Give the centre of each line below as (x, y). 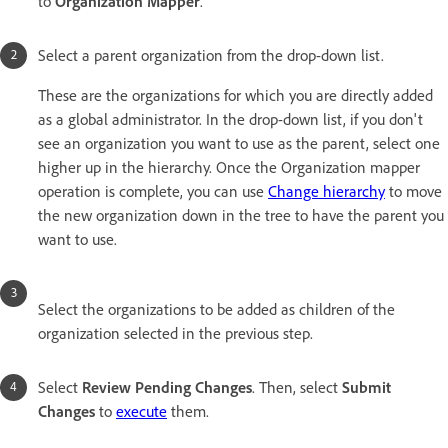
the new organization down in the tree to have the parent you (241, 216)
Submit (366, 388)
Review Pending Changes (167, 388)
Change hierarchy (326, 192)
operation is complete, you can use (153, 192)
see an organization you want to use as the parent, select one (239, 144)
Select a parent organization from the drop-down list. (211, 56)
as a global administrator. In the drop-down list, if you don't (230, 120)
